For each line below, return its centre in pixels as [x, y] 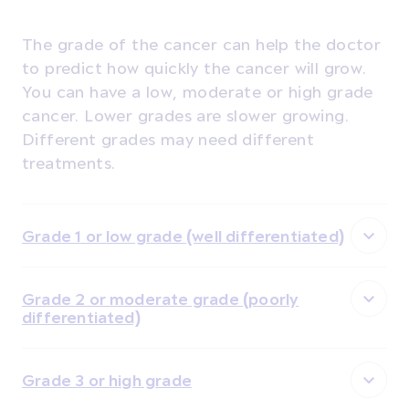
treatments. [69, 163]
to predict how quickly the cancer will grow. [194, 68]
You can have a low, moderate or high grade [198, 91]
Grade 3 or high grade [107, 380]
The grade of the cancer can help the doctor [202, 44]
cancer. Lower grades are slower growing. [185, 115]
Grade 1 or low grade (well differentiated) [183, 236]
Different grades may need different [168, 139]
